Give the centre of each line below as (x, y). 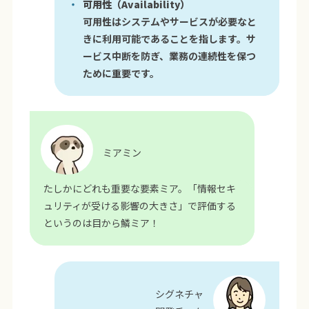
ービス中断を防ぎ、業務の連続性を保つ (170, 56)
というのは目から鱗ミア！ (101, 223)
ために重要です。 (121, 73)
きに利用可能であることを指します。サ (170, 38)
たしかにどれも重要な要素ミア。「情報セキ (139, 189)
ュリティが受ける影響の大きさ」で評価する (139, 206)
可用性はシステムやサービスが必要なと (170, 21)
